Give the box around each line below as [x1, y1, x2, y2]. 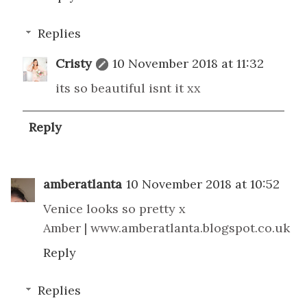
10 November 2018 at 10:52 [126, 175, 280, 192]
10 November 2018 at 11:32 [112, 56, 264, 72]
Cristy [56, 56, 92, 72]
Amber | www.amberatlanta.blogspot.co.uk [43, 219, 290, 236]
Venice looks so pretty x [43, 200, 186, 217]
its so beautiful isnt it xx [56, 80, 201, 97]
